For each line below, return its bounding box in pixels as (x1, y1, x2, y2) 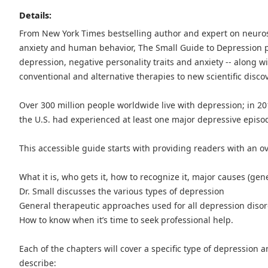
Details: (19, 10, 51, 22)
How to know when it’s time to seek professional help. (19, 214, 233, 226)
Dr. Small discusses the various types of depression (19, 185, 224, 197)
